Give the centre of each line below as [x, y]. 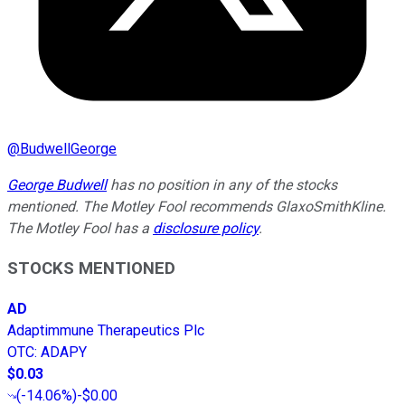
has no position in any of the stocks [222, 184]
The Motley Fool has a [80, 228]
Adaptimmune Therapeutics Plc [106, 331]
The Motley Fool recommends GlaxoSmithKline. [234, 206]
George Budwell [57, 184]
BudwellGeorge [68, 148]
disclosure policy [206, 228]
